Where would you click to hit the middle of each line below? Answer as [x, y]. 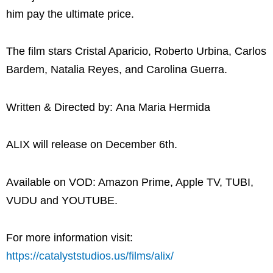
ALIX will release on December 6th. [92, 145]
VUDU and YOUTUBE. [62, 200]
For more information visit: [69, 238]
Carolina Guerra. [187, 70]
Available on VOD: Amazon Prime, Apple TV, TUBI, [130, 182]
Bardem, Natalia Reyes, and [75, 70]
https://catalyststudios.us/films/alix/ [90, 256]
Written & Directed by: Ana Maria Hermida [108, 107]
